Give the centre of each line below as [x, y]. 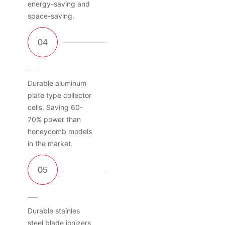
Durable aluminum [57, 83]
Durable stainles [54, 210]
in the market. [50, 143]
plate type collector [60, 95]
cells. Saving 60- [55, 107]
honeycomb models [60, 131]
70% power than [54, 119]
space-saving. [51, 16]
